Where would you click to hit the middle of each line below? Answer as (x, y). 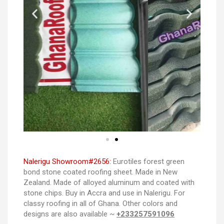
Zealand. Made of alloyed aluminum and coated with (109, 182)
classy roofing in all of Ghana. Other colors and (100, 203)
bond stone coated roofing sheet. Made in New (100, 172)
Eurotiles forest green (148, 161)
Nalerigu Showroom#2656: (67, 161)
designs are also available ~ (70, 214)
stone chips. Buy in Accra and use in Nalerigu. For (104, 193)
